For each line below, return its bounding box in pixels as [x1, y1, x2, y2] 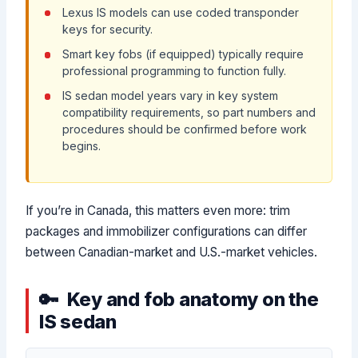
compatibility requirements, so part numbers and [62, 105, 316, 120]
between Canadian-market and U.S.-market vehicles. [26, 244, 318, 260]
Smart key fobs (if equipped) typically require [62, 46, 304, 61]
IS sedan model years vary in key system [62, 89, 278, 103]
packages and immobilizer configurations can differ [26, 223, 308, 239]
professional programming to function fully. [62, 63, 286, 78]
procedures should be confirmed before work [62, 122, 307, 137]
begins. [62, 139, 101, 153]
